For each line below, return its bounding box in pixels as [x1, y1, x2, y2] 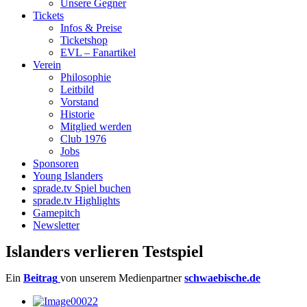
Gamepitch [33, 207, 80, 219]
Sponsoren [33, 158, 79, 169]
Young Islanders [33, 170, 103, 182]
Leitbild [60, 84, 94, 95]
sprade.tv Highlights [33, 195, 120, 206]
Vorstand [60, 96, 99, 108]
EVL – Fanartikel [60, 47, 136, 58]
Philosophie [60, 71, 111, 83]
